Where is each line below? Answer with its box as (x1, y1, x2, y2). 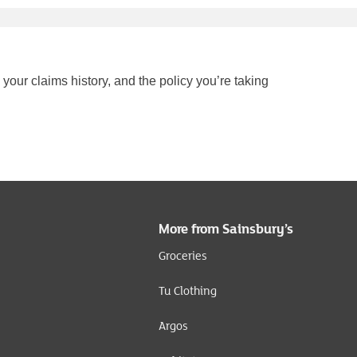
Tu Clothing (159, 282, 217, 300)
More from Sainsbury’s (159, 219, 293, 238)
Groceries (159, 247, 207, 265)
